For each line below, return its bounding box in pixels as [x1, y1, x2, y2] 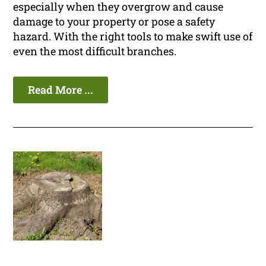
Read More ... [28, 83, 94, 97]
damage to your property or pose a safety [13, 14, 216, 29]
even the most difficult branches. [13, 44, 177, 59]
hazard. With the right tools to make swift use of [13, 29, 253, 44]
